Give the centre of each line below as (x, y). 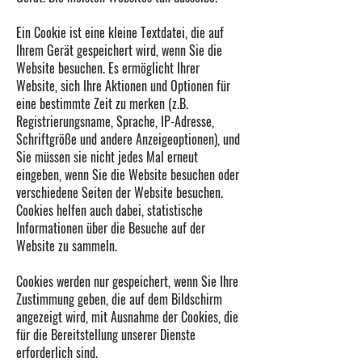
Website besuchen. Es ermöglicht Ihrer (108, 68)
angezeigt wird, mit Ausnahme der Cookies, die (127, 317)
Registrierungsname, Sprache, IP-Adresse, (115, 121)
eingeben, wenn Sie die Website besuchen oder (128, 175)
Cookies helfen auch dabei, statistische (109, 210)
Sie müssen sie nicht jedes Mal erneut (107, 157)
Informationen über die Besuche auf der (111, 228)
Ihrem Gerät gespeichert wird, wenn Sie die (119, 50)
